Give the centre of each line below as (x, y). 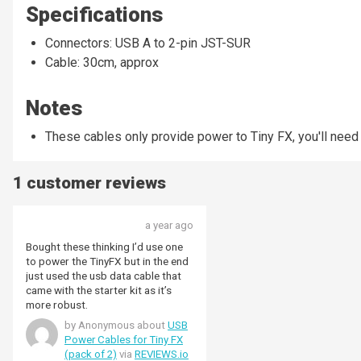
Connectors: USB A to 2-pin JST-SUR (148, 44)
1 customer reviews (89, 183)
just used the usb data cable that (104, 276)
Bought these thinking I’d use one (104, 247)
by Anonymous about (116, 326)
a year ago (169, 226)
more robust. (57, 305)
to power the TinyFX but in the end (107, 261)
